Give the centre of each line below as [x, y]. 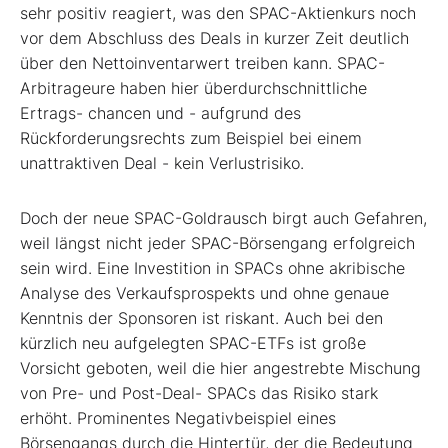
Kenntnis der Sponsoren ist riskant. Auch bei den [201, 318]
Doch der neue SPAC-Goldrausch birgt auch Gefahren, [223, 218]
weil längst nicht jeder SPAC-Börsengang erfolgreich [217, 243]
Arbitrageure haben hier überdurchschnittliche [193, 88]
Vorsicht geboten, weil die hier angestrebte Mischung [220, 368]
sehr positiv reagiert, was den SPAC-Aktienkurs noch [218, 13]
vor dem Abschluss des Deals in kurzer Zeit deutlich [214, 38]
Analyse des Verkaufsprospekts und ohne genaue [204, 293]
